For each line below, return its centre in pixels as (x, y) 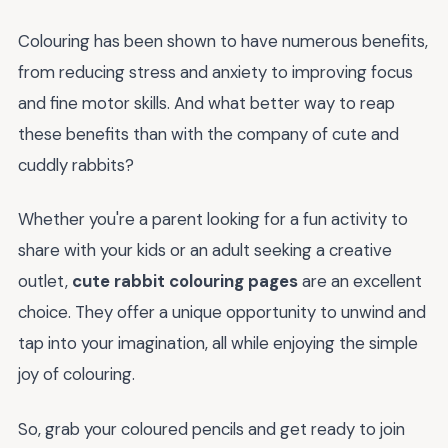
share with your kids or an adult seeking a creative (205, 250)
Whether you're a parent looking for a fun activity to (213, 219)
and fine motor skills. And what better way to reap (206, 102)
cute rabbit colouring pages (185, 281)
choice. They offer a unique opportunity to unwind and (222, 312)
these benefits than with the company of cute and (208, 133)
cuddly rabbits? (76, 164)
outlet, (45, 281)
